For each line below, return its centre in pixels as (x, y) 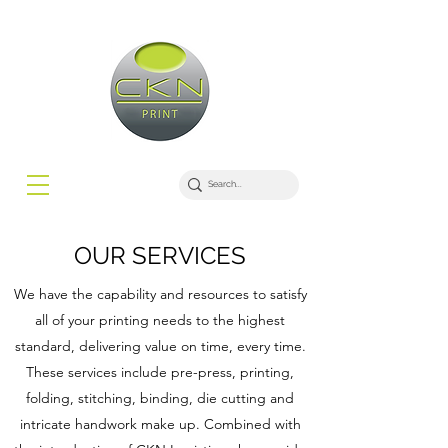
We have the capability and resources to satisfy (160, 294)
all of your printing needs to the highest (160, 320)
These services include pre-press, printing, (160, 372)
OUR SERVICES (160, 255)
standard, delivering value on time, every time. (160, 346)
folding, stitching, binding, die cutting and (160, 398)
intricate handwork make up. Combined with (160, 424)
